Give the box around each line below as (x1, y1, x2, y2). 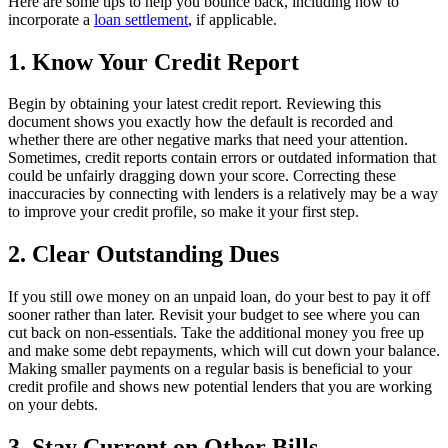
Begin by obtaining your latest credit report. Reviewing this (8, 95, 381, 113)
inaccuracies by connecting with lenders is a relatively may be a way (8, 185, 438, 203)
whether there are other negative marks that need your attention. (8, 131, 408, 149)
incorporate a (8, 10, 94, 28)
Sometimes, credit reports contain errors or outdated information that (8, 149, 436, 167)
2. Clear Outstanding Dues (8, 241, 279, 268)
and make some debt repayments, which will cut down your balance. (8, 342, 440, 360)
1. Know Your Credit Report (8, 48, 299, 75)
